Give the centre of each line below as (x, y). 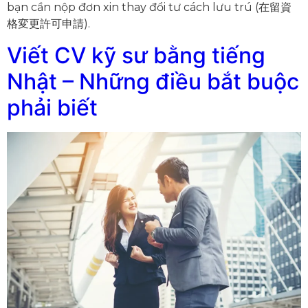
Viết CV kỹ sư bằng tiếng (136, 55)
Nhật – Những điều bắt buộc (153, 81)
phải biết (52, 107)
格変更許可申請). (48, 24)
